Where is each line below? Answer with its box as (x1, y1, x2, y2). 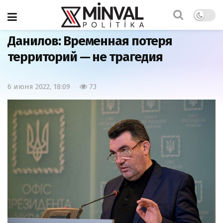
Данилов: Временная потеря (7, 33, 172, 49)
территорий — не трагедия (7, 49, 163, 65)
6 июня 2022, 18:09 (7, 82, 70, 92)
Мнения (39, 14, 61, 21)
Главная (7, 14, 31, 21)
